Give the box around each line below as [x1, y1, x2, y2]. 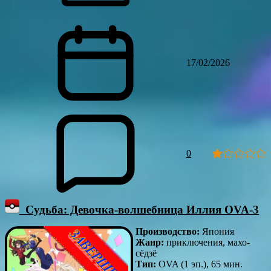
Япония [202, 226, 234, 237]
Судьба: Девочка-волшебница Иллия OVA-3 [19, 203, 259, 216]
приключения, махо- [164, 237, 250, 247]
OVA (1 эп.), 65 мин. [156, 259, 243, 269]
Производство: [135, 226, 202, 237]
